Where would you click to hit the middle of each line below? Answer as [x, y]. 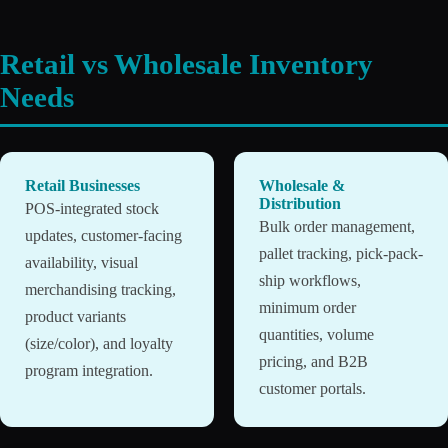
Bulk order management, [337, 227]
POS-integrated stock [92, 209]
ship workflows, [310, 281]
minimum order [307, 308]
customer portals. [312, 389]
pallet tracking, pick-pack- [341, 254]
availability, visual [81, 263]
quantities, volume [316, 335]
